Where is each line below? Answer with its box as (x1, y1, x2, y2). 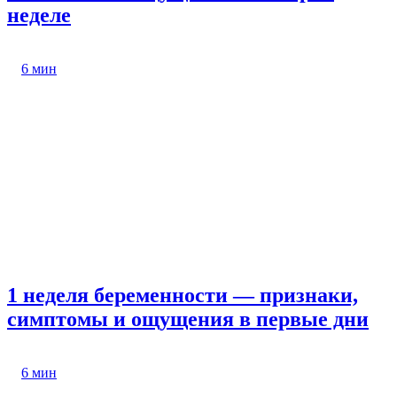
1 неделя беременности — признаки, (7, 283, 358, 307)
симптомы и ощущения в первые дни (7, 307, 369, 331)
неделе (7, 4, 71, 27)
